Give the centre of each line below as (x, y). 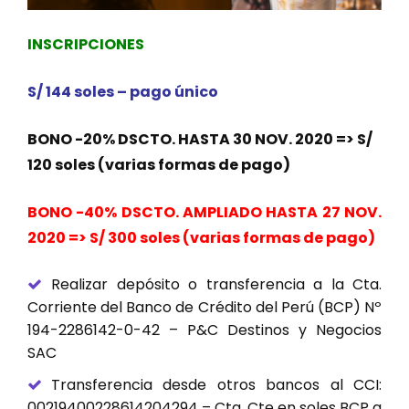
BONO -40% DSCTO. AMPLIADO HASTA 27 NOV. (204, 213)
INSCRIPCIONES (86, 45)
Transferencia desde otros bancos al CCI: (216, 385)
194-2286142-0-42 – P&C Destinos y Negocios (204, 330)
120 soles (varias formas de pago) (159, 165)
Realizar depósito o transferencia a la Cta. (216, 285)
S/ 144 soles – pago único (123, 92)
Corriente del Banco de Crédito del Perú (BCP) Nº (204, 308)
